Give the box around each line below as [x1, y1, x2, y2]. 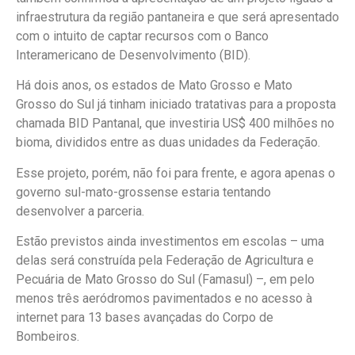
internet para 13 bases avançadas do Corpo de [16, 309, 273, 325]
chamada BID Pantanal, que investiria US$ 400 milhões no [16, 116, 334, 132]
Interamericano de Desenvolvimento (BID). [16, 47, 250, 63]
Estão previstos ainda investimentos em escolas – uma [16, 233, 324, 249]
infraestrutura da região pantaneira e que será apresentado [16, 9, 339, 25]
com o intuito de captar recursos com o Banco [16, 28, 269, 44]
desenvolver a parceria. [16, 203, 144, 219]
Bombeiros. [16, 328, 79, 344]
